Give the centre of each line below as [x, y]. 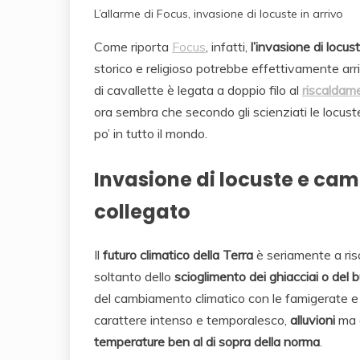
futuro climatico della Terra [178, 255]
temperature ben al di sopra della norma [207, 342]
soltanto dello [134, 277]
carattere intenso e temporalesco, [192, 320]
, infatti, [228, 47]
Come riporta [133, 47]
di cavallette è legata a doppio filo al [198, 90]
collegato [142, 212]
